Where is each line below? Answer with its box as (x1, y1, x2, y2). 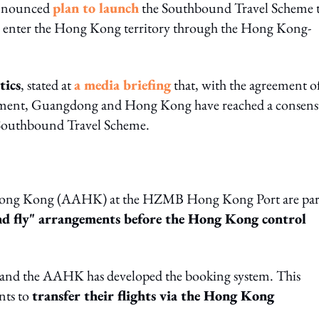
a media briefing (74, 75, 171, 94)
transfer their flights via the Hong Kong (32, 286, 274, 305)
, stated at (21, 75, 74, 94)
